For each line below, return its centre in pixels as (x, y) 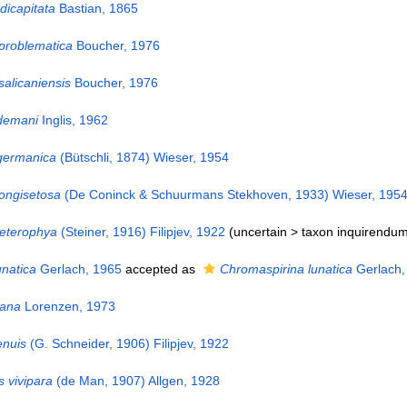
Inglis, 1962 (73, 120)
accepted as (160, 269)
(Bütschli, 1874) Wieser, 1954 (142, 157)
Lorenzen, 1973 (68, 306)
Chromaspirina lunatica (286, 269)
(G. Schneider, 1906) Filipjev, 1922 (127, 343)
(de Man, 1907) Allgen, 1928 (136, 381)
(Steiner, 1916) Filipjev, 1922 (141, 232)
